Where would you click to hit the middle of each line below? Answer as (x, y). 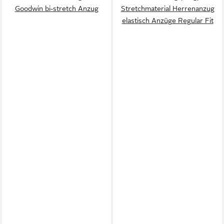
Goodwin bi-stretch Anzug (56, 8)
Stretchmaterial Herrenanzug (167, 8)
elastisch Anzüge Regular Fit (167, 20)
